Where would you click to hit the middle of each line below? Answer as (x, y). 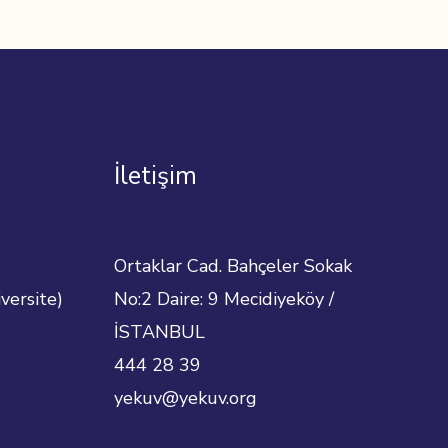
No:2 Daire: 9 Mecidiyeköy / (223, 298)
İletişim (155, 176)
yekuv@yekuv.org (185, 397)
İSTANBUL (159, 331)
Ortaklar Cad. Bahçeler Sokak (232, 265)
